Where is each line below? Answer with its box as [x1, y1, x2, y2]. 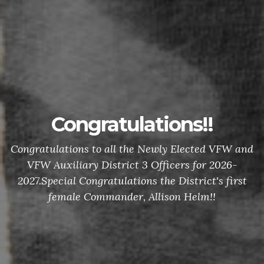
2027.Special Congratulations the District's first [17, 174, 247, 187]
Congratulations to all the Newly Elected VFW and [11, 142, 253, 156]
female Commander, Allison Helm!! [48, 190, 216, 203]
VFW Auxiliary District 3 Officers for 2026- [27, 158, 237, 171]
